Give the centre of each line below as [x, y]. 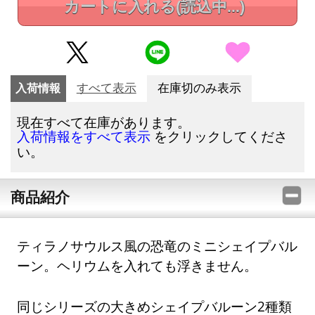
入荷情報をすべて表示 [84, 136]
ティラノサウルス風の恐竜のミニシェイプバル [157, 246]
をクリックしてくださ [219, 136]
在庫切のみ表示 [199, 88]
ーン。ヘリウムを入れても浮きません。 [137, 266]
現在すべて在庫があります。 [104, 122]
